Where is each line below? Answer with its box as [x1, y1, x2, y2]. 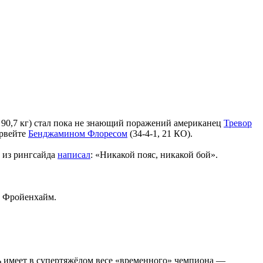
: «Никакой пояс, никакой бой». [90, 149, 218, 160]
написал [58, 149, 90, 160]
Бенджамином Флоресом [28, 128, 127, 139]
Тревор [224, 117, 252, 128]
